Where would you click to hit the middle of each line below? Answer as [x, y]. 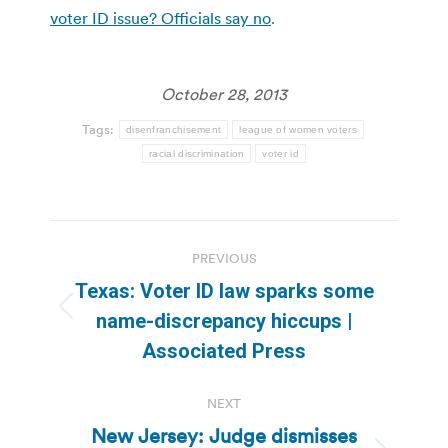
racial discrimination [197, 153]
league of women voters [298, 129]
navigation [130, 284]
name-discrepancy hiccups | [224, 320]
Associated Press [224, 350]
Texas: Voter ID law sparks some [224, 290]
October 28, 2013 [224, 93]
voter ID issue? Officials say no [160, 17]
